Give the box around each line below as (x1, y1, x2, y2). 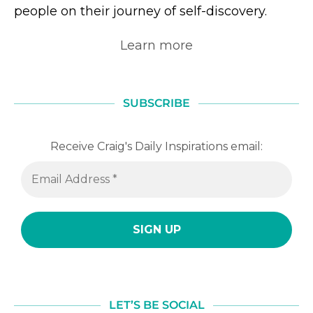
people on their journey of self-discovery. (14, 3, 267, 20)
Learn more (120, 38, 193, 54)
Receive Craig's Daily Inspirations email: (50, 140, 263, 154)
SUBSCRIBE (123, 96, 190, 110)
